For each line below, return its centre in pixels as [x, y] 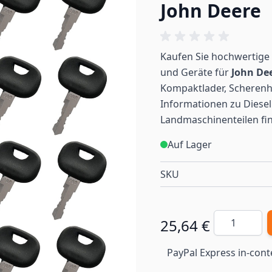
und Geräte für [196, 72]
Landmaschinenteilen [209, 120]
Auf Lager [190, 144]
